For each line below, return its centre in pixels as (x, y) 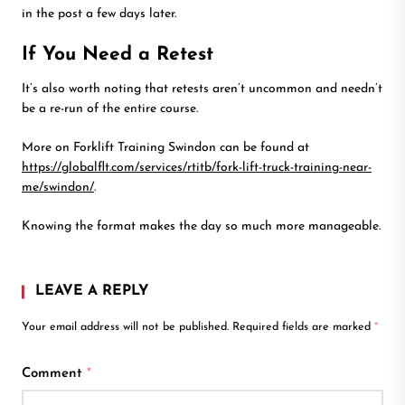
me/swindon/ (58, 188)
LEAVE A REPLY (92, 291)
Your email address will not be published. (125, 327)
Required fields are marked (303, 327)
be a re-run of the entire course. (110, 109)
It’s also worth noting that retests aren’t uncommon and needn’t (202, 89)
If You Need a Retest (118, 55)
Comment (54, 374)
